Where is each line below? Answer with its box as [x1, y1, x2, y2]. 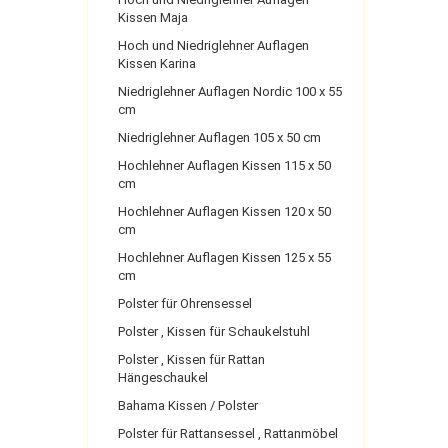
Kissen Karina [118, 56, 196, 71]
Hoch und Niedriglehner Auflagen [118, 38, 309, 53]
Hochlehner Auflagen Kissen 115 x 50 [118, 158, 331, 173]
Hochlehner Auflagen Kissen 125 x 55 [118, 250, 331, 265]
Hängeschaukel [118, 370, 208, 385]
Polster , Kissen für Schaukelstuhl [118, 324, 310, 339]
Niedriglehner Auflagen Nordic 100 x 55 [118, 84, 342, 99]
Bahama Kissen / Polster [118, 398, 258, 413]
